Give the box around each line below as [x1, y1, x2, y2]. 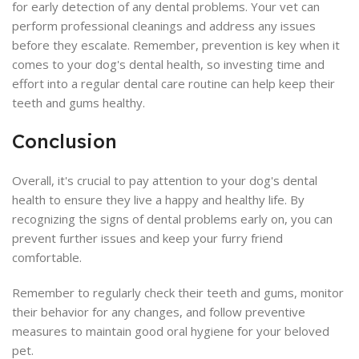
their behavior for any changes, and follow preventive [12, 304, 305, 321]
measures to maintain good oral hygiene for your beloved [12, 323, 329, 340]
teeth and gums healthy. [12, 95, 145, 111]
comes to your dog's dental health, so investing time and [12, 56, 325, 73]
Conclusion [12, 129, 117, 154]
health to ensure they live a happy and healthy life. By [12, 192, 305, 208]
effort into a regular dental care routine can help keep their [12, 75, 335, 92]
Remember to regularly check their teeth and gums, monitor [12, 284, 344, 301]
